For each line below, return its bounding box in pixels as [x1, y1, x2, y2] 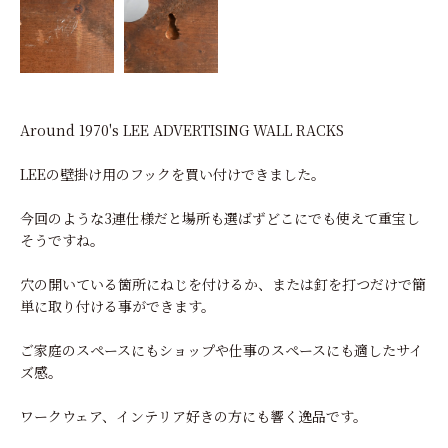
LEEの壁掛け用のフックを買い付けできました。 [20, 163, 325, 184]
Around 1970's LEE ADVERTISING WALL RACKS [20, 119, 344, 140]
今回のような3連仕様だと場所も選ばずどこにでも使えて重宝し [20, 207, 420, 228]
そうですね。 [20, 229, 104, 250]
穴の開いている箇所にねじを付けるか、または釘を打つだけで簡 [20, 273, 426, 294]
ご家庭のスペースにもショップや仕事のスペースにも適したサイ [20, 339, 423, 360]
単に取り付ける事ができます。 [20, 295, 215, 316]
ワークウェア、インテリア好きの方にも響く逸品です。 [20, 405, 367, 426]
